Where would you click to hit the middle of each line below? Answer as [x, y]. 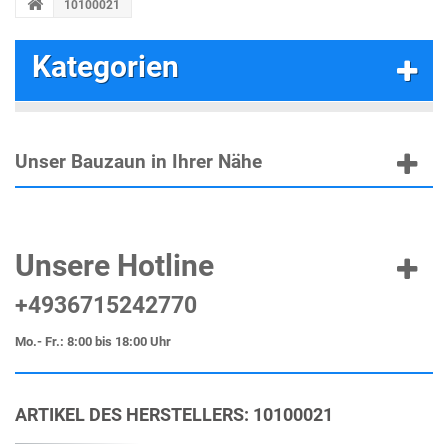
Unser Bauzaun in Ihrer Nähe [138, 161]
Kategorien [105, 66]
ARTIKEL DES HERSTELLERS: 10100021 [174, 414]
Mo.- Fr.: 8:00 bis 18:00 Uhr [93, 341]
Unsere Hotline [114, 265]
